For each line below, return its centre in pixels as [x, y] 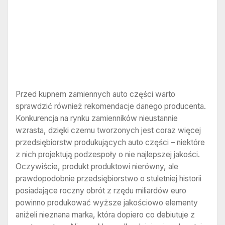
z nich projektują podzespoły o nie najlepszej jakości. [108, 154]
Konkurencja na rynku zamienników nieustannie [97, 118]
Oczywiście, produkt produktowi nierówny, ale [97, 166]
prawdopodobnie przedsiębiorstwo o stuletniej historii [108, 178]
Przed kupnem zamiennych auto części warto [95, 94]
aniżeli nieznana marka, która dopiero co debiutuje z [105, 214]
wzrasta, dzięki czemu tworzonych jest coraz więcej [108, 130]
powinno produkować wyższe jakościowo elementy [107, 202]
